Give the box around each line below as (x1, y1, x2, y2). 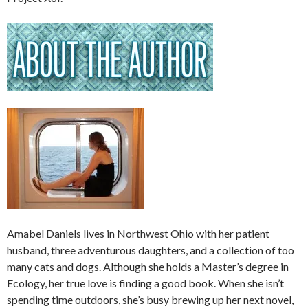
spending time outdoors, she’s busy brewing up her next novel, (7, 292, 294, 306)
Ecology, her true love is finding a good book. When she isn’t (7, 276, 284, 289)
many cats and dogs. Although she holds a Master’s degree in (7, 259, 289, 273)
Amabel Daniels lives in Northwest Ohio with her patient (7, 226, 269, 240)
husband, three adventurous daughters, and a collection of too (7, 243, 294, 256)
